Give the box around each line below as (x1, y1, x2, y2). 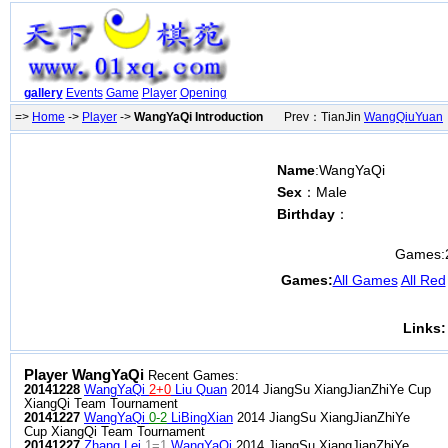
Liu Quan (171, 383, 227, 397)
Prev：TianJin (263, 110, 364, 124)
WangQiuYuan (364, 110, 443, 124)
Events (65, 86, 103, 101)
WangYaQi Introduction (134, 110, 263, 124)
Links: (403, 320, 446, 336)
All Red (400, 272, 446, 288)
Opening (179, 86, 227, 101)
